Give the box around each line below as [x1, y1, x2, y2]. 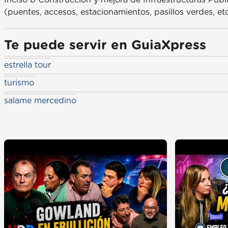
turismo [4, 78, 34, 87]
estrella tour [4, 61, 51, 69]
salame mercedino [4, 96, 76, 105]
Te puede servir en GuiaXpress [4, 39, 206, 52]
